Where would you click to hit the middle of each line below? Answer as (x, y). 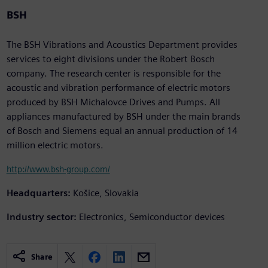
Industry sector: (41, 217)
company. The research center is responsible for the (113, 74)
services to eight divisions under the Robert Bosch (110, 59)
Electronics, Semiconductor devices (152, 217)
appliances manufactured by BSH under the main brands (123, 117)
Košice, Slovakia (106, 193)
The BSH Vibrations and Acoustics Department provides (122, 45)
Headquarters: (38, 193)
